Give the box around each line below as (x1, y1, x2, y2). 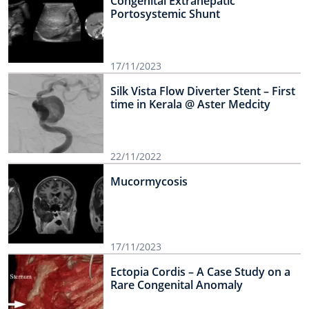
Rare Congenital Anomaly (110, 277, 243, 293)
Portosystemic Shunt (110, 6, 220, 22)
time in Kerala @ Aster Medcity (110, 97, 270, 112)
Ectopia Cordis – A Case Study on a (110, 264, 290, 280)
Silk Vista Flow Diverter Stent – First (110, 83, 295, 99)
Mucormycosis (110, 174, 188, 190)
